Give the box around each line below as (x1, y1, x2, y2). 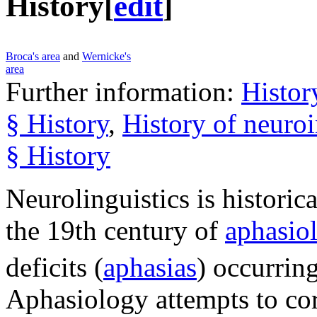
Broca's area (6, 50, 60, 62)
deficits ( (6, 251, 103, 282)
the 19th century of (6, 214, 225, 246)
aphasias (103, 251, 197, 282)
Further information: (6, 76, 241, 107)
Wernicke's (82, 50, 131, 62)
